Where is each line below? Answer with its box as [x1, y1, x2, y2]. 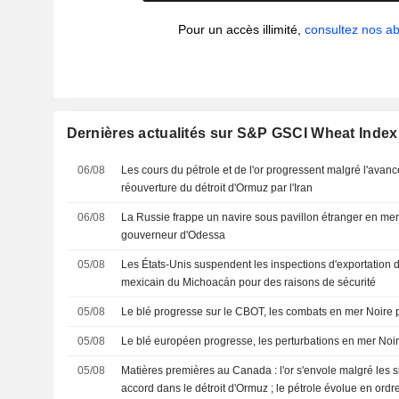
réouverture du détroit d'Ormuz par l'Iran [121, 182, 313, 194]
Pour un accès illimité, [178, 22, 305, 37]
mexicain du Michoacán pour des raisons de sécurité [121, 276, 377, 289]
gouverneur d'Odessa [121, 229, 226, 241]
